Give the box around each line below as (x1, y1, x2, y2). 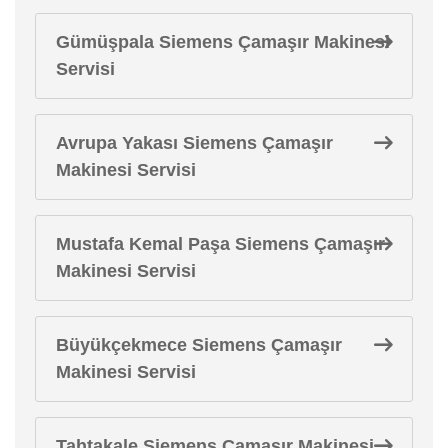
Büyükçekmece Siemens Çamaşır (56, 334, 342, 355)
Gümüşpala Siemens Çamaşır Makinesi (56, 31, 390, 52)
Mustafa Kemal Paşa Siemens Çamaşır (56, 233, 385, 254)
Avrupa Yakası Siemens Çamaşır (56, 132, 333, 153)
